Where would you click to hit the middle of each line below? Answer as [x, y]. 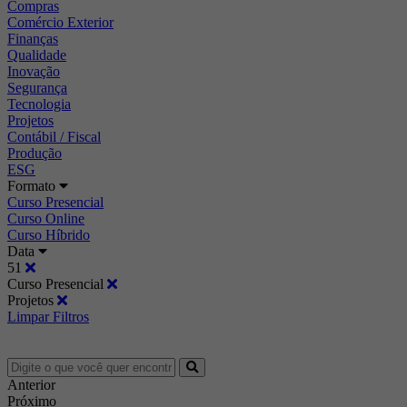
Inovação [34, 71]
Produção [35, 153]
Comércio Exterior [60, 22]
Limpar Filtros [48, 316]
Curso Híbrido [49, 234]
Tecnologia [39, 104]
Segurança [37, 87]
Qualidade [37, 55]
